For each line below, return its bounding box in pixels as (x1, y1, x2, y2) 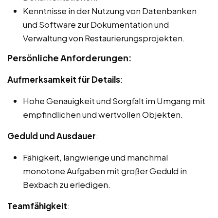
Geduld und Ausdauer (7, 130, 96, 141)
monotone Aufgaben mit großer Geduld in (23, 165, 187, 176)
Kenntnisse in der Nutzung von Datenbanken (23, 5, 197, 16)
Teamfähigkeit (7, 200, 67, 211)
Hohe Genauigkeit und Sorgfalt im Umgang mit (23, 95, 205, 106)
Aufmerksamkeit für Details (7, 73, 120, 85)
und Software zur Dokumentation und (23, 18, 169, 30)
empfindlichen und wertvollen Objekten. (23, 109, 183, 120)
